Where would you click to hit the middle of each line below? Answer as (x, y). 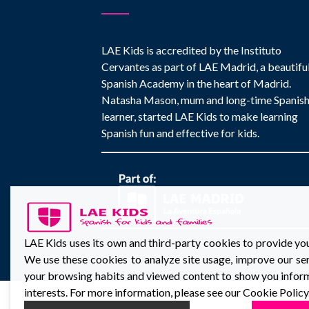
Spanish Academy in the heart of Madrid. (196, 83)
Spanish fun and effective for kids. (180, 133)
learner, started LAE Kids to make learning (200, 116)
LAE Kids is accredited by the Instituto (191, 50)
